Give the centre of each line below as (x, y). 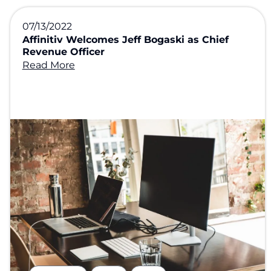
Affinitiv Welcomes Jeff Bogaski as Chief (125, 40)
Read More (48, 65)
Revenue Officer (63, 52)
